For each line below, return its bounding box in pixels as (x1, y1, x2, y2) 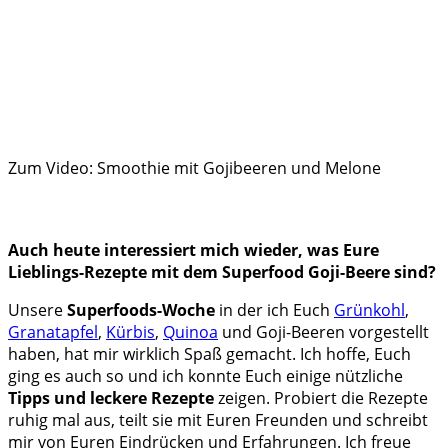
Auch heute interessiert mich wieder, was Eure (8, 239, 379, 262)
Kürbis (106, 321, 155, 344)
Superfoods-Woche (67, 299, 215, 322)
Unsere (8, 299, 67, 322)
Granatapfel (8, 321, 98, 344)
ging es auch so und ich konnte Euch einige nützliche (8, 365, 403, 388)
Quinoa (163, 321, 218, 344)
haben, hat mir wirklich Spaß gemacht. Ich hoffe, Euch (8, 343, 411, 366)
